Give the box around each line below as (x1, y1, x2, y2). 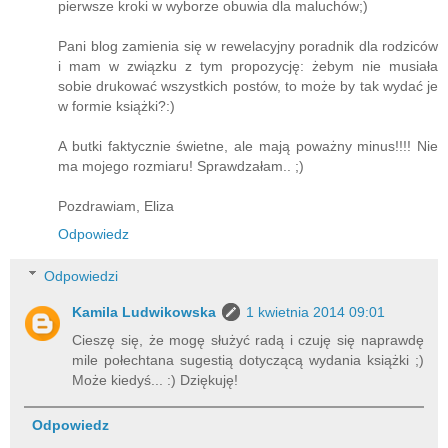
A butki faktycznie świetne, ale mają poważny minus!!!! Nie (58, 138, 438, 155)
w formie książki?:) (58, 98, 175, 115)
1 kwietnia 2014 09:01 (246, 303, 386, 320)
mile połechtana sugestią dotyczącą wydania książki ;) (72, 351, 424, 368)
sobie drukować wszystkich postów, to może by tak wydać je (58, 78, 438, 95)
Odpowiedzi (44, 267, 119, 284)
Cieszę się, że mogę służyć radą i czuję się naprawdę (72, 331, 424, 348)
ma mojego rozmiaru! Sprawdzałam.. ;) (58, 158, 304, 175)
